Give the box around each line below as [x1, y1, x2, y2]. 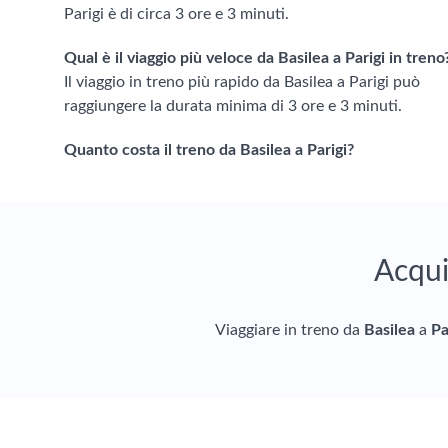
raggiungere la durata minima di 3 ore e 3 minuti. [64, 98, 402, 114]
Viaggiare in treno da [214, 322, 364, 338]
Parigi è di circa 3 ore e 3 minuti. [64, 6, 289, 22]
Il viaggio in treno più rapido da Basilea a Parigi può [64, 74, 420, 90]
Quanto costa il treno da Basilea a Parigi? [64, 142, 354, 158]
